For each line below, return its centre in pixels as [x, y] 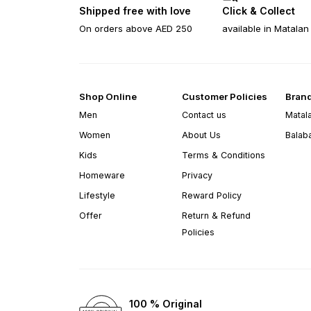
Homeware [102, 175]
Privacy [197, 175]
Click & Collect [258, 10]
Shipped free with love [135, 10]
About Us [202, 135]
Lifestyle [97, 195]
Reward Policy [212, 195]
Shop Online [108, 96]
